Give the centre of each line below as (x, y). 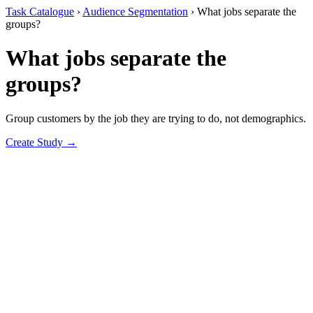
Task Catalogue (40, 12)
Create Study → (41, 142)
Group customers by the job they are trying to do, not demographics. (156, 118)
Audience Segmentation (135, 12)
